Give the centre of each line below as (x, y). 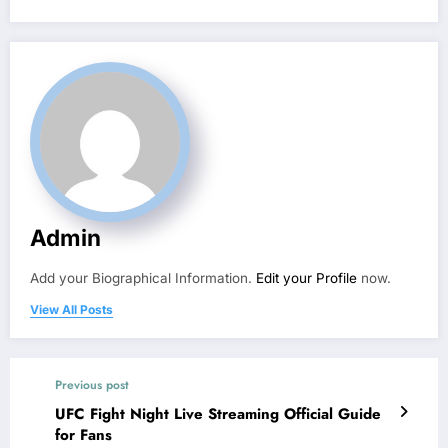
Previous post (92, 385)
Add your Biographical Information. (143, 278)
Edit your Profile (306, 278)
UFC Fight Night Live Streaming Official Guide (218, 414)
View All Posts (71, 310)
